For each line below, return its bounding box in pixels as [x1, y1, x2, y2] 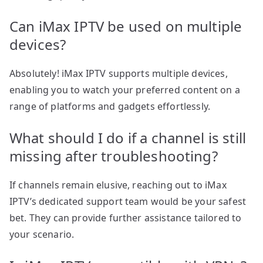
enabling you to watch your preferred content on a [9, 83, 240, 97]
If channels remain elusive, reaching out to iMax [9, 178, 227, 192]
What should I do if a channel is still [9, 128, 247, 148]
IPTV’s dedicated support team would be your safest [9, 195, 247, 208]
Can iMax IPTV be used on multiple [9, 16, 242, 36]
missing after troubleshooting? [9, 146, 218, 166]
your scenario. [9, 228, 75, 241]
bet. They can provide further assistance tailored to [9, 211, 242, 225]
